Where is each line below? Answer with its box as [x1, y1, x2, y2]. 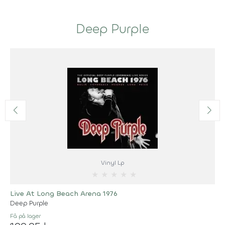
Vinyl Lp [101, 158, 124, 167]
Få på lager [10, 211, 41, 220]
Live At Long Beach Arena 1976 [10, 188, 118, 198]
